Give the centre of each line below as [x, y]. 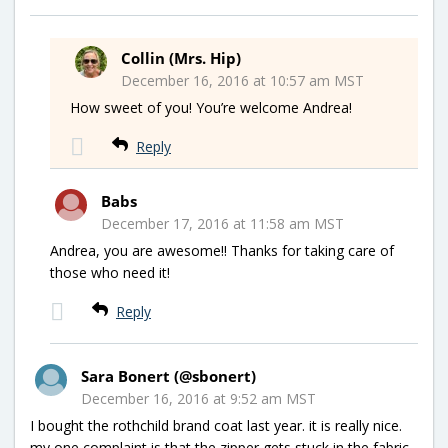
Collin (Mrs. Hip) [181, 57]
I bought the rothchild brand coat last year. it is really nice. [216, 425]
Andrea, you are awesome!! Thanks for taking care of [222, 250]
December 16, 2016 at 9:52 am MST [198, 398]
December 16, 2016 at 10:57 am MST [242, 80]
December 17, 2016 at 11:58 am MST [222, 223]
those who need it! [110, 272]
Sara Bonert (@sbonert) [168, 375]
